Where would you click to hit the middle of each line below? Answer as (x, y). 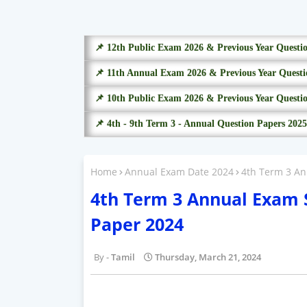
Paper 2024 (137, 224)
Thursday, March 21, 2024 (208, 257)
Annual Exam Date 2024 (179, 172)
